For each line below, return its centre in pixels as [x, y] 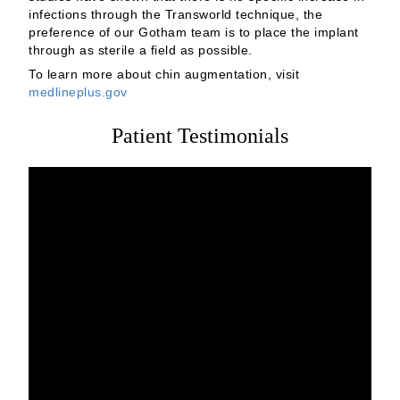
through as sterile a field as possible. [141, 50]
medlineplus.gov [78, 92]
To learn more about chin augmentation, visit [164, 74]
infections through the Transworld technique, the [175, 15]
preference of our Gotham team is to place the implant [194, 33]
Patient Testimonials [200, 135]
